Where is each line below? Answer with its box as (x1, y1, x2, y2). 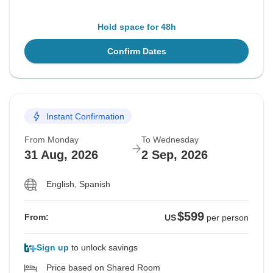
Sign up (37, 243, 69, 253)
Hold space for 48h (97, 22, 176, 32)
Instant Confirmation (46, 111, 124, 121)
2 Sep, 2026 (141, 148, 208, 162)
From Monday (24, 135, 79, 145)
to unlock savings (69, 243, 138, 253)
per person (207, 213, 249, 223)
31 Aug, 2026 (24, 148, 98, 162)
